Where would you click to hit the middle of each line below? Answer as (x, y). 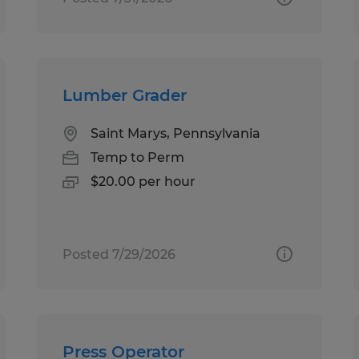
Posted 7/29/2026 (119, 254)
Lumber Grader (125, 95)
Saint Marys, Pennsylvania (176, 133)
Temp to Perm (138, 157)
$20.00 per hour (143, 181)
